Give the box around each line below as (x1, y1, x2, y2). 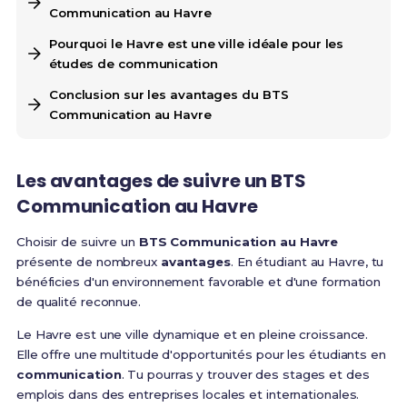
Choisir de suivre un (15, 234, 139, 250)
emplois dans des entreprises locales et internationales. (15, 387, 360, 402)
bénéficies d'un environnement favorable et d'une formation (15, 274, 382, 290)
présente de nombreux (15, 254, 161, 270)
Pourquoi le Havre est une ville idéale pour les (48, 36, 344, 52)
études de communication (48, 56, 218, 72)
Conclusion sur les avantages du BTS (48, 87, 289, 103)
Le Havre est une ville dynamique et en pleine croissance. (15, 327, 369, 342)
